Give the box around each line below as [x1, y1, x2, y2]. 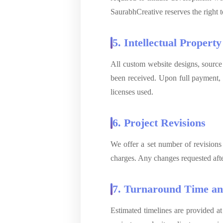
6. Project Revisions [112, 116, 206, 129]
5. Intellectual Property [112, 36, 222, 49]
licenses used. [111, 87, 153, 96]
